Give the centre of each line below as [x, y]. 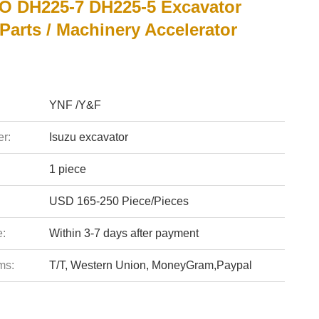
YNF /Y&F [75, 105]
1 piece [67, 169]
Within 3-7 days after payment [124, 233]
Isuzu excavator [88, 137]
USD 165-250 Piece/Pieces [119, 201]
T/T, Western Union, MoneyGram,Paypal [150, 265]
